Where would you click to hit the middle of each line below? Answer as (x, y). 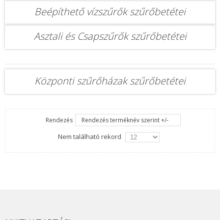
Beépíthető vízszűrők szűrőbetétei (110, 12)
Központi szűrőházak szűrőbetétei (110, 81)
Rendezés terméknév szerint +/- (125, 120)
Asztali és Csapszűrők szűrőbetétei (110, 36)
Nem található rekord (90, 137)
